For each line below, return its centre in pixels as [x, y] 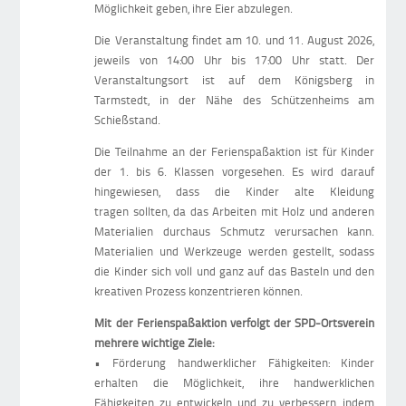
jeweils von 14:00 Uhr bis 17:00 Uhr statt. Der [235, 60]
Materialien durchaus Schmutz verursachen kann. [235, 232]
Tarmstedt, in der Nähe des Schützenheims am [235, 100]
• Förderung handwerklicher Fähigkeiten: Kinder [235, 363]
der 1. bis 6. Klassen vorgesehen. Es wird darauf [235, 172]
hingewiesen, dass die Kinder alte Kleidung [235, 192]
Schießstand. [128, 120]
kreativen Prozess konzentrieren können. [199, 291]
